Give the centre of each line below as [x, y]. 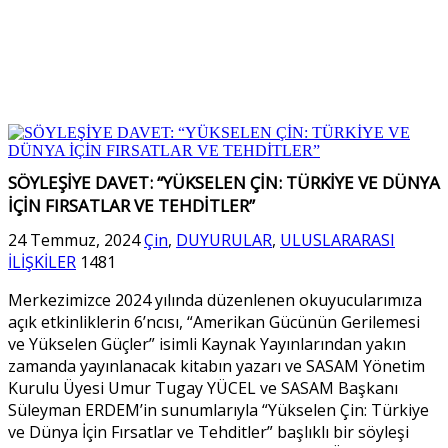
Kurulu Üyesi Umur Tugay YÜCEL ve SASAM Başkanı [203, 387]
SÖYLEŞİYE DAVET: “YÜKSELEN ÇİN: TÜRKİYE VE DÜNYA [224, 183]
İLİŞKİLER [42, 261]
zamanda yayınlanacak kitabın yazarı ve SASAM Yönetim [216, 365]
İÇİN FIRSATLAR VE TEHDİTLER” [131, 206]
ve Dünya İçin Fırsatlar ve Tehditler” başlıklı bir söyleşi [208, 431]
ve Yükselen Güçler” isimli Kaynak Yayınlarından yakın [207, 343]
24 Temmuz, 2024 [74, 239]
